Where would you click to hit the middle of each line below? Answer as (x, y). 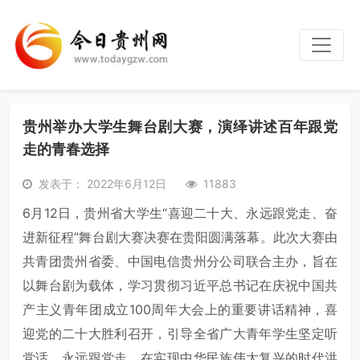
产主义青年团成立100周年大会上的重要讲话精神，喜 (180, 309)
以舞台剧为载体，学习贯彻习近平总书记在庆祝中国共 (180, 285)
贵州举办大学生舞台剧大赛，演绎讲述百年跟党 (180, 127)
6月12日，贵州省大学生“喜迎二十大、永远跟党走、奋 (180, 213)
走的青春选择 (66, 149)
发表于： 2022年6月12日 (102, 184)
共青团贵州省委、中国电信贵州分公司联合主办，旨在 (180, 261)
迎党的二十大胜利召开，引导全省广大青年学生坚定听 (180, 333)
